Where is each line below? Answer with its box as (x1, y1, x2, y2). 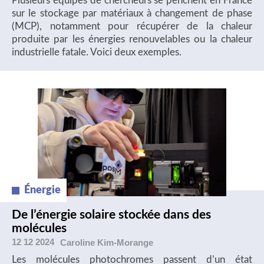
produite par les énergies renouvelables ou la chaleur (12, 35, 252, 44)
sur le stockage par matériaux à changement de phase (12, 9, 252, 18)
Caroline (60, 237, 97, 247)
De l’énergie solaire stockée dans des (12, 209, 211, 221)
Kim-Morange (97, 237, 153, 247)
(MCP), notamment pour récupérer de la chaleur (12, 22, 252, 31)
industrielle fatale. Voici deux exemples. (12, 48, 181, 57)
